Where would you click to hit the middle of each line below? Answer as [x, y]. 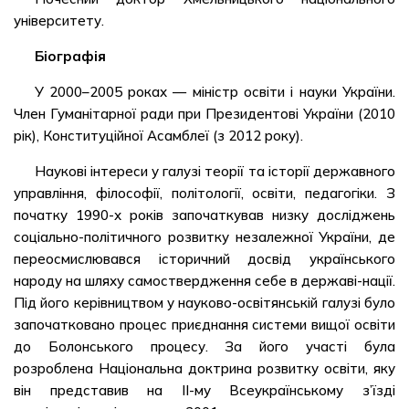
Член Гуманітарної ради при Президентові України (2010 [204, 114]
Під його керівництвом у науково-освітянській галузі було [204, 303]
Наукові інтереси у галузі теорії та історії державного [215, 171]
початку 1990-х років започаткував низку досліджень [204, 215]
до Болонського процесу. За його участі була [204, 346]
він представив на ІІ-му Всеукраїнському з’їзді [204, 390]
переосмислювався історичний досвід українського [204, 259]
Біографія [70, 56]
